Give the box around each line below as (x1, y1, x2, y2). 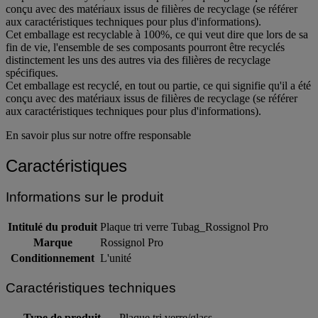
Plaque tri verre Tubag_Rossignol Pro (100, 221, 268, 234)
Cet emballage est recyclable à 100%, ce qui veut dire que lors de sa (6, 28, 308, 40)
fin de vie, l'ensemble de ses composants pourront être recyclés (6, 40, 285, 53)
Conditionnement (11, 252, 94, 265)
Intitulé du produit (8, 221, 97, 234)
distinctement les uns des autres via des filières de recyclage (6, 53, 270, 66)
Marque (33, 236, 72, 249)
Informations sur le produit (6, 190, 163, 205)
